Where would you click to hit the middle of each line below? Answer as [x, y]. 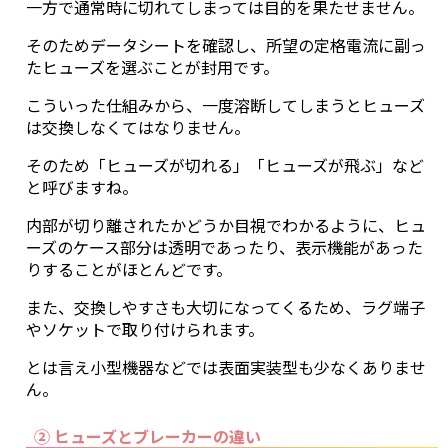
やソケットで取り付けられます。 [145, 328]
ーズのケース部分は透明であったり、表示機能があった [224, 246]
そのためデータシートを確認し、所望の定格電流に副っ [226, 44]
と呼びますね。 [82, 186]
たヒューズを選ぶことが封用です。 [152, 66]
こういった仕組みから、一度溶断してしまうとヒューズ [225, 104]
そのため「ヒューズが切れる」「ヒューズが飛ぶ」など [225, 164]
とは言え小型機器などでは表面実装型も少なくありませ [226, 366]
